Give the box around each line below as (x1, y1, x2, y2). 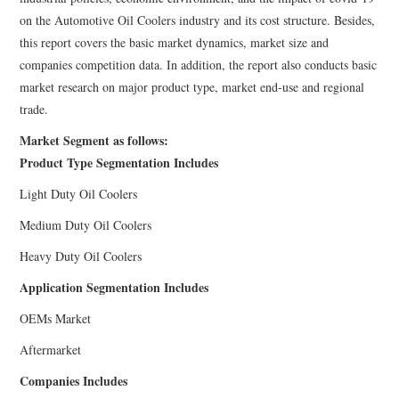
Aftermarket (20, 340, 82, 358)
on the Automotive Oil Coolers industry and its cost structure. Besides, (20, 11, 376, 28)
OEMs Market (20, 309, 92, 327)
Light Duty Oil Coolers (20, 184, 138, 202)
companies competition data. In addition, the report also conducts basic (20, 55, 378, 73)
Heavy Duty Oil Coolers (20, 247, 142, 265)
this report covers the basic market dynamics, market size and (20, 33, 330, 51)
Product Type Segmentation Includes (20, 152, 219, 172)
